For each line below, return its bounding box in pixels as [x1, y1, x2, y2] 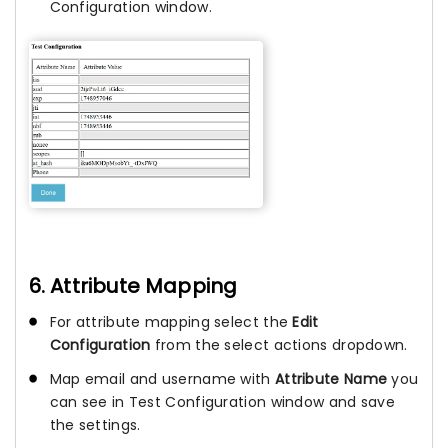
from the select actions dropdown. [150, 334, 408, 355]
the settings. [49, 415, 141, 436]
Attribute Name [274, 369, 388, 390]
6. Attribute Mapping [28, 271, 238, 300]
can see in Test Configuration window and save [49, 392, 395, 413]
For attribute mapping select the [49, 311, 293, 332]
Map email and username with [49, 369, 275, 390]
